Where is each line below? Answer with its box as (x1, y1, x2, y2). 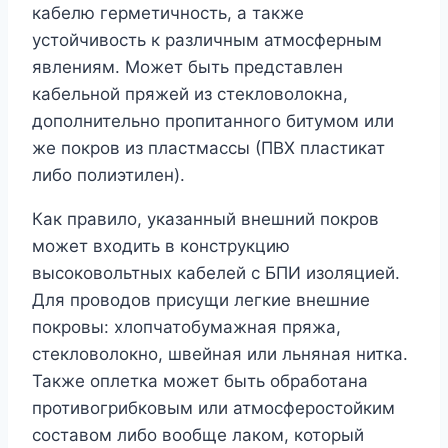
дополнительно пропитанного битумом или (32, 110, 394, 131)
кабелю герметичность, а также (32, 2, 304, 23)
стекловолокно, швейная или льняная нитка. (32, 343, 408, 364)
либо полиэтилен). (32, 164, 185, 185)
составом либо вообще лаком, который (32, 424, 364, 445)
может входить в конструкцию (32, 235, 290, 256)
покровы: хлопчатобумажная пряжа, (32, 316, 341, 337)
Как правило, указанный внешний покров (32, 208, 379, 229)
